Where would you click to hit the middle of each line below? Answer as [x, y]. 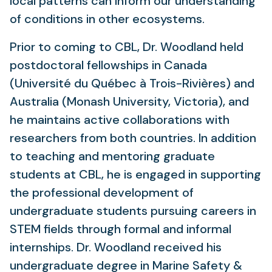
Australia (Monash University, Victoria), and [129, 101]
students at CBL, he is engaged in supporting [135, 174]
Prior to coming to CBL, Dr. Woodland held [127, 47]
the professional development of [102, 192]
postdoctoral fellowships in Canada [108, 65]
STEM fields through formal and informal [121, 229]
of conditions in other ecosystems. [107, 19]
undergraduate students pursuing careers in [133, 211]
